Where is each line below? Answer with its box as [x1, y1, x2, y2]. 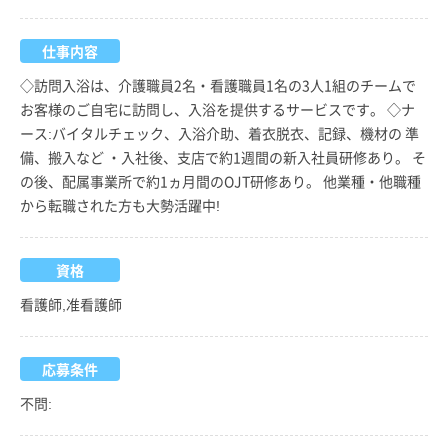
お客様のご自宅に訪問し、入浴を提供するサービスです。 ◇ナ [20, 98, 415, 119]
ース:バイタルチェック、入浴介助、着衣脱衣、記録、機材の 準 [20, 122, 419, 143]
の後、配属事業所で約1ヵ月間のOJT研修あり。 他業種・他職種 [20, 170, 421, 191]
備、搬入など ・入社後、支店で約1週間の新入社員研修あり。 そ [20, 146, 426, 167]
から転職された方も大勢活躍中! [20, 194, 220, 215]
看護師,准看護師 [20, 293, 122, 314]
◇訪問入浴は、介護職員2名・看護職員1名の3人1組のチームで [20, 74, 416, 95]
